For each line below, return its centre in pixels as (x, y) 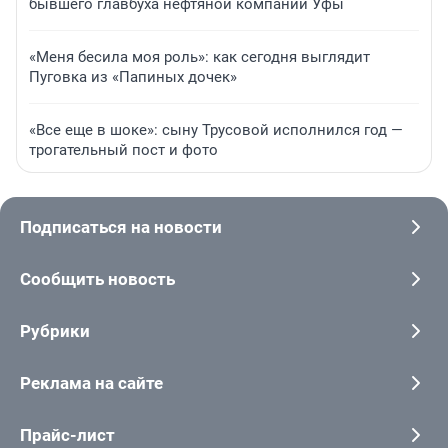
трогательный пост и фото (123, 150)
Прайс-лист (67, 435)
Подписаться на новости (121, 227)
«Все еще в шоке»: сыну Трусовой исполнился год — (216, 130)
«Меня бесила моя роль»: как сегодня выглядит (199, 57)
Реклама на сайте (91, 383)
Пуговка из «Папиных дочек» (133, 77)
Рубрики (55, 331)
